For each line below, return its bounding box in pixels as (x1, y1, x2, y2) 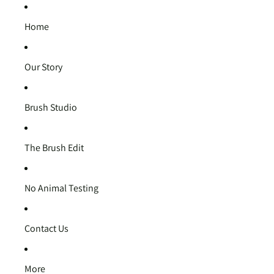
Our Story (24, 61, 62, 73)
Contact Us (24, 222, 68, 235)
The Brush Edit (24, 141, 84, 154)
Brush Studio (24, 101, 77, 114)
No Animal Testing (24, 182, 98, 194)
